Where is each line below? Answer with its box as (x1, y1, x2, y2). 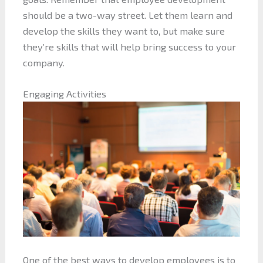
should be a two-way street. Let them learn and (22, 9, 232, 21)
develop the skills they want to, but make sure (22, 25, 225, 37)
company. (22, 57, 65, 69)
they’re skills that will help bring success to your (22, 41, 236, 53)
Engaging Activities (22, 88, 106, 100)
